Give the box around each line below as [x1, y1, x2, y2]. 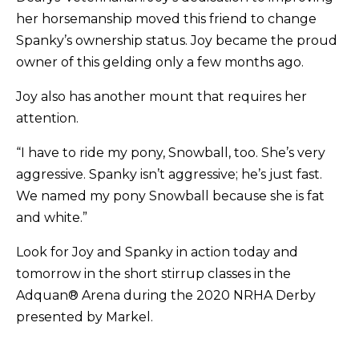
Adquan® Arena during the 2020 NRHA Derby [16, 288, 317, 304]
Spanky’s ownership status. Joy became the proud [16, 33, 338, 49]
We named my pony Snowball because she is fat [16, 188, 325, 204]
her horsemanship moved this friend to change [16, 11, 317, 27]
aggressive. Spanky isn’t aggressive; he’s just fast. [16, 167, 323, 183]
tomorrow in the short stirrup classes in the [16, 266, 292, 282]
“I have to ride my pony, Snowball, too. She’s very [16, 145, 326, 161]
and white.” [16, 210, 91, 226]
